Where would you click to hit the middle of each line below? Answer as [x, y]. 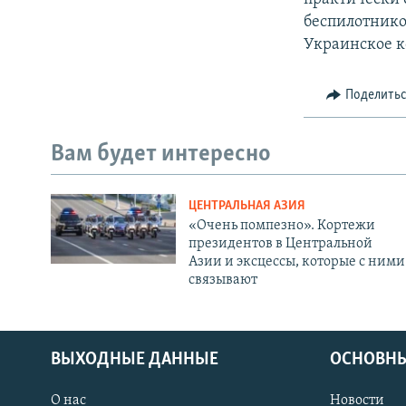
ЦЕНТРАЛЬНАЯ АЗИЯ [246, 206]
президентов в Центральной [280, 243]
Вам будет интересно [161, 155]
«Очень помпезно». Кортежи [281, 225]
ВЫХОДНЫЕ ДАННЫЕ [135, 359]
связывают [222, 280]
